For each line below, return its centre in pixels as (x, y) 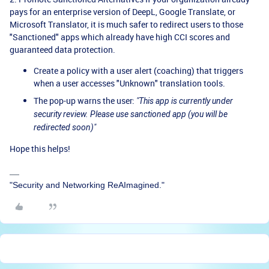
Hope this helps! (40, 149)
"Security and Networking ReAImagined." (87, 185)
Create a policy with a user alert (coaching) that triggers (138, 71)
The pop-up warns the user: (85, 101)
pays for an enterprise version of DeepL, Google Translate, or (122, 12)
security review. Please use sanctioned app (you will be (131, 114)
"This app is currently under (185, 101)
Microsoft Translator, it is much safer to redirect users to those (126, 25)
